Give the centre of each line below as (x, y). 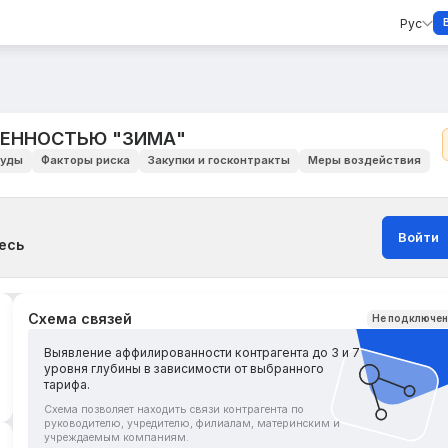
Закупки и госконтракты (218, 160)
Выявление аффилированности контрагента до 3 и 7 (202, 353)
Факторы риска (85, 160)
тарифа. (67, 385)
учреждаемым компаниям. (117, 437)
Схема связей (80, 319)
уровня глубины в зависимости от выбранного (184, 369)
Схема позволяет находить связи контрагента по (174, 409)
